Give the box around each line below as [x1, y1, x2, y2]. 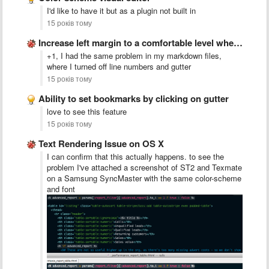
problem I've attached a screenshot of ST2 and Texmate [47, 162, 242, 173]
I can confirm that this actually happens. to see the [47, 151, 224, 162]
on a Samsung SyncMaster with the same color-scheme [47, 172, 241, 184]
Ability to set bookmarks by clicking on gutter [38, 92, 229, 105]
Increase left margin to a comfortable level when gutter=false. [38, 36, 234, 49]
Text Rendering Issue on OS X [38, 137, 164, 150]
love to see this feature [47, 106, 127, 117]
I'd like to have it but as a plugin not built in [47, 5, 196, 16]
